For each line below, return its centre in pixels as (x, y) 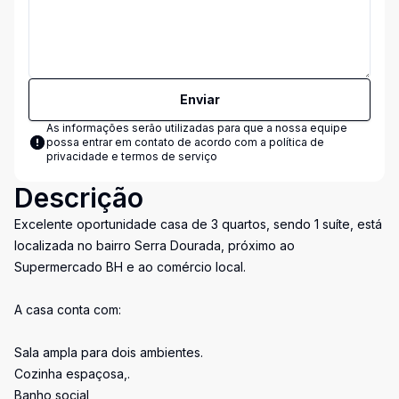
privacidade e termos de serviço (132, 156)
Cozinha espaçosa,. (72, 374)
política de (297, 142)
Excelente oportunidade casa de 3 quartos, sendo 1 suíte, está (198, 224)
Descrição (79, 198)
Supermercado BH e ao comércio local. (130, 267)
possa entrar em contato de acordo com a (158, 142)
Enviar (199, 99)
